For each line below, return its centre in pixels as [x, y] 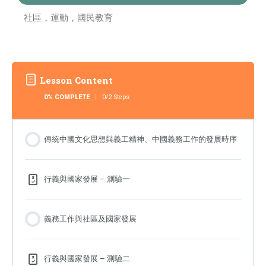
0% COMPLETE [66, 97]
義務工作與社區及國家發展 [91, 219]
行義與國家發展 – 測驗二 [87, 259]
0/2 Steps [115, 97]
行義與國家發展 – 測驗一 [87, 179]
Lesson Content [77, 81]
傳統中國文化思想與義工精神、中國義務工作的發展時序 [141, 139]
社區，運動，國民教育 [68, 18]
